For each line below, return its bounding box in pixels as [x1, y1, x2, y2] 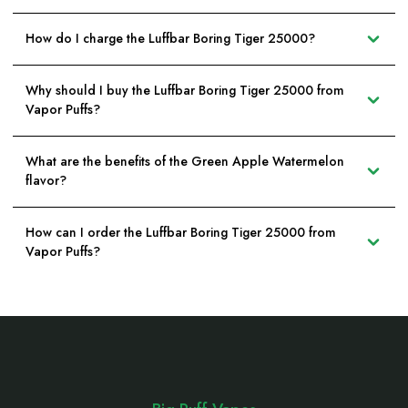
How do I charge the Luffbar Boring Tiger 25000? [25, 29, 315, 48]
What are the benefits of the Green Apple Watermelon [25, 152, 344, 171]
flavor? [25, 171, 66, 190]
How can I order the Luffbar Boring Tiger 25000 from [25, 223, 336, 242]
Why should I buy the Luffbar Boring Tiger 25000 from [25, 81, 344, 100]
